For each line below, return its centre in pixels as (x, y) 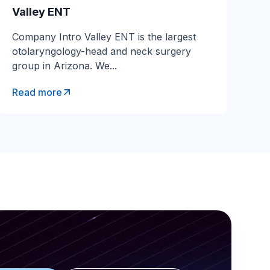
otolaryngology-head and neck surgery (102, 51)
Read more (37, 92)
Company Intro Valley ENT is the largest (104, 37)
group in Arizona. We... (64, 66)
